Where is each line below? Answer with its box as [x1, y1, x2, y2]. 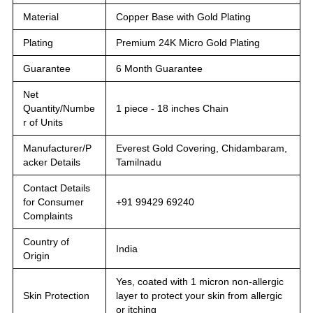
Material [23, 10, 59, 22]
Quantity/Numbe [23, 102, 95, 114]
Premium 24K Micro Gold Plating [116, 36, 260, 48]
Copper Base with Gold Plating [116, 10, 251, 22]
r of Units [23, 116, 63, 128]
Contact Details [23, 182, 90, 194]
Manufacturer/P [23, 142, 92, 154]
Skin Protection [23, 289, 89, 301]
